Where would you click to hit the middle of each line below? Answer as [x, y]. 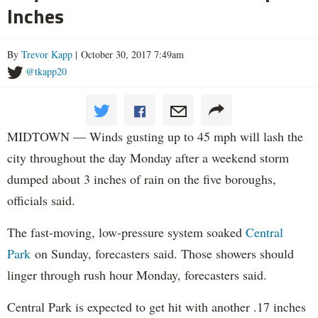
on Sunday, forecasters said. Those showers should [162, 253]
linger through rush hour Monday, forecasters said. [137, 274]
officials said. [41, 200]
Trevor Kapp [47, 54]
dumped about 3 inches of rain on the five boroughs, [142, 179]
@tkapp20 [46, 71]
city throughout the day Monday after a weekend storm [148, 157]
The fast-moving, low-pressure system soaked [126, 232]
